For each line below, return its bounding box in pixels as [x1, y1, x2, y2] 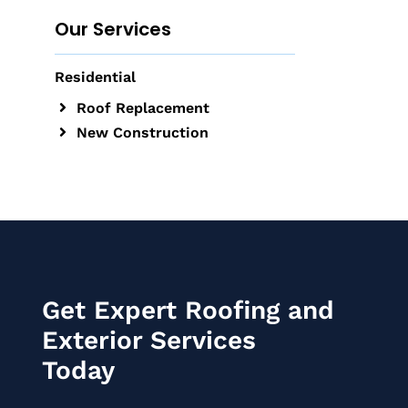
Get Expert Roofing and [41, 294, 334, 325]
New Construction [76, 123, 209, 141]
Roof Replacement [76, 98, 210, 117]
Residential [54, 68, 136, 87]
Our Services [54, 16, 171, 43]
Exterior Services [41, 324, 256, 355]
